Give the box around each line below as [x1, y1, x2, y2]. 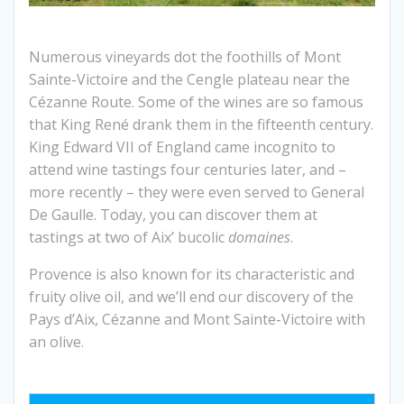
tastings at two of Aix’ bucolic [29, 226, 228, 247]
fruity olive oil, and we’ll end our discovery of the [29, 286, 353, 307]
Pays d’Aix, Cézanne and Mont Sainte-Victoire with [29, 308, 365, 329]
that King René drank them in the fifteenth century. [29, 114, 373, 134]
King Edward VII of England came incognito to [29, 136, 335, 157]
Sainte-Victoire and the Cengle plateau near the [29, 69, 350, 89]
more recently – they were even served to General [29, 181, 364, 202]
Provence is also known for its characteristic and [29, 263, 354, 284]
